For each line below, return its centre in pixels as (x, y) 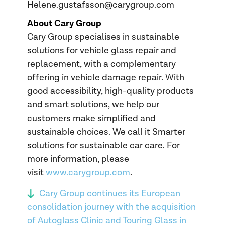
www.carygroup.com (88, 173)
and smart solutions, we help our (93, 105)
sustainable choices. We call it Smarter (106, 132)
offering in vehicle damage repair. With (105, 78)
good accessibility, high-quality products (110, 91)
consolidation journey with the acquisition (111, 207)
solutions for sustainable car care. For (103, 146)
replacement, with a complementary (101, 64)
